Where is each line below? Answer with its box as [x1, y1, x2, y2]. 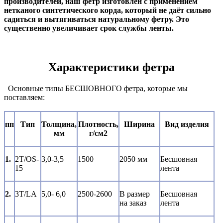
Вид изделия [165, 120, 209, 129]
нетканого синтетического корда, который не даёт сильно [4, 6, 211, 15]
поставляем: [4, 93, 45, 102]
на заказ [119, 199, 146, 208]
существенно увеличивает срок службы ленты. [4, 24, 174, 33]
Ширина [124, 120, 155, 129]
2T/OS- [15, 155, 39, 164]
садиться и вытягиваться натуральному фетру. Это [4, 15, 189, 24]
